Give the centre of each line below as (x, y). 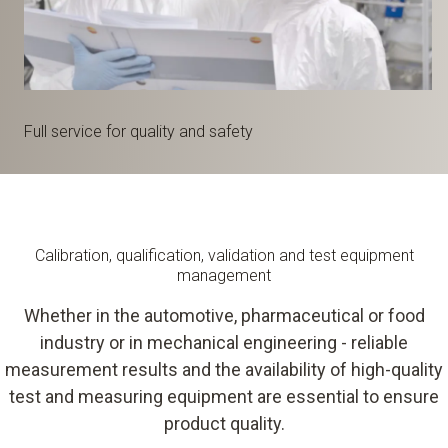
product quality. (224, 423)
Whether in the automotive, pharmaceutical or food (224, 315)
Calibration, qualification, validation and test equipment (224, 255)
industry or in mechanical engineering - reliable (224, 342)
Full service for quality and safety (138, 131)
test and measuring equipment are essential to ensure (224, 396)
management (224, 275)
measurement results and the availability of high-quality (224, 369)
